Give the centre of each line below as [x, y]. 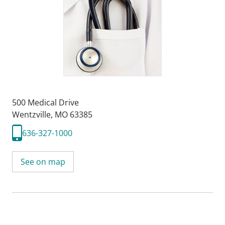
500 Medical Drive [45, 102]
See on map [43, 162]
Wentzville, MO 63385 [52, 115]
